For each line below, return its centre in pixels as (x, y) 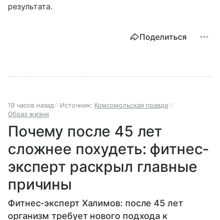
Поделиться (163, 37)
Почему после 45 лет (85, 131)
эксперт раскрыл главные (103, 167)
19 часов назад (31, 105)
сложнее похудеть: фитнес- (109, 149)
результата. (30, 7)
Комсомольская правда (131, 105)
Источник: (77, 105)
